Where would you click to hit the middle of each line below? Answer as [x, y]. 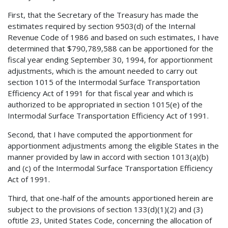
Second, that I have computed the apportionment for [100, 134]
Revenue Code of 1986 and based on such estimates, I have [113, 37]
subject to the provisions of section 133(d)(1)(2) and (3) [105, 209]
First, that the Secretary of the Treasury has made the [103, 15]
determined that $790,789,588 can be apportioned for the [110, 48]
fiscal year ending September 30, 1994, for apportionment [110, 59]
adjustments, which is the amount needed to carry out [103, 70]
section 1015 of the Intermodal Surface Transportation [104, 82]
